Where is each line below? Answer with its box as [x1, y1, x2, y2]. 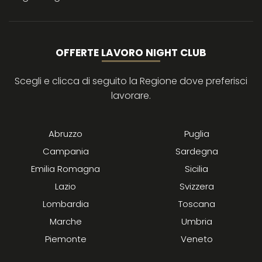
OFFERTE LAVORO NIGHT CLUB [56, 46, 206, 60]
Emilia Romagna [31, 163, 100, 175]
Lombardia [42, 198, 89, 211]
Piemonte [44, 233, 87, 246]
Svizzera [179, 180, 214, 193]
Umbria [181, 215, 212, 228]
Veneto [180, 233, 213, 246]
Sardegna [175, 145, 218, 158]
